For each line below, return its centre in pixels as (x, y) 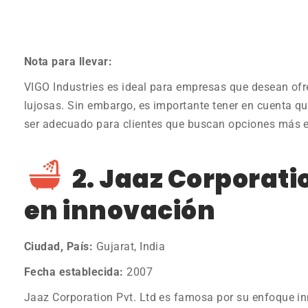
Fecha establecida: (74, 272)
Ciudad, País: (59, 246)
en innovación (120, 210)
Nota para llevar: (68, 61)
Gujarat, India (129, 246)
